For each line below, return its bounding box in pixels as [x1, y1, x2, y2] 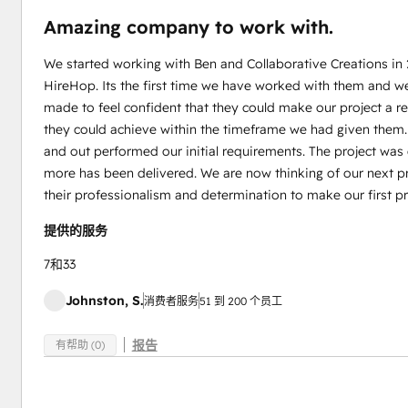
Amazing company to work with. [43, 15, 333, 38]
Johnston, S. [65, 292, 143, 309]
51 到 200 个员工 [199, 294, 282, 308]
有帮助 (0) [55, 338, 105, 352]
